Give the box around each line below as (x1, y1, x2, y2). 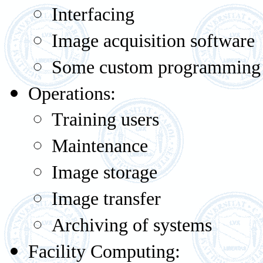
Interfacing (52, 4, 134, 25)
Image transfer (52, 188, 161, 209)
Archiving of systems (52, 215, 212, 235)
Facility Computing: (28, 241, 180, 262)
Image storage (52, 162, 157, 183)
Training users (52, 109, 159, 130)
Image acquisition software (52, 31, 255, 51)
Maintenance (52, 136, 148, 156)
